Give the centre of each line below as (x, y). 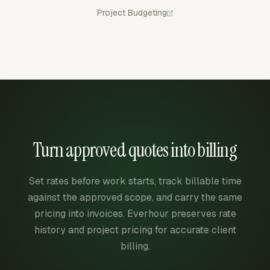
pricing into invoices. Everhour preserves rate (135, 214)
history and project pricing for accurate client (135, 230)
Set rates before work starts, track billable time (135, 181)
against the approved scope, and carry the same (135, 197)
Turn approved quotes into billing (135, 150)
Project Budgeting (132, 13)
